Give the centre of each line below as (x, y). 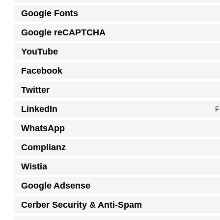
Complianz (43, 147)
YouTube (40, 51)
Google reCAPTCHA (63, 32)
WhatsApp (43, 128)
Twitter (35, 90)
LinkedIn (39, 109)
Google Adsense (56, 185)
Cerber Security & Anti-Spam (82, 205)
